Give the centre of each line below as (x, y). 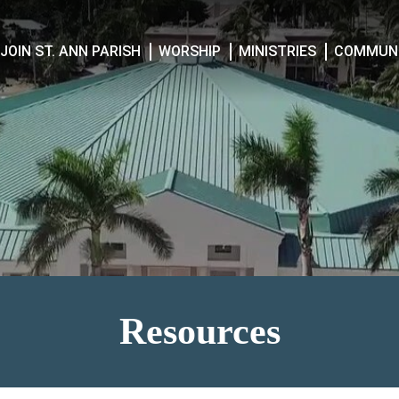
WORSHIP (190, 51)
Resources (199, 331)
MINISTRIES (278, 51)
